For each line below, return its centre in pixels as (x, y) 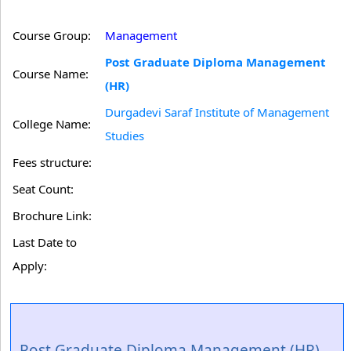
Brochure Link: (52, 215)
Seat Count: (43, 189)
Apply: (30, 266)
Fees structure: (52, 162)
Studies (125, 136)
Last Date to (45, 242)
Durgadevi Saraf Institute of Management (217, 112)
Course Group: (52, 35)
